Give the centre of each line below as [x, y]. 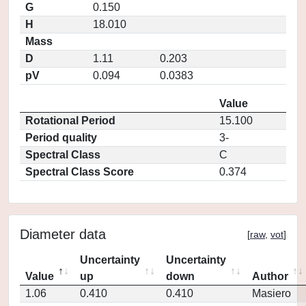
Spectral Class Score [80, 172]
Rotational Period [70, 121]
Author [270, 276]
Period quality [61, 138]
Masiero [272, 293]
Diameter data [63, 234]
